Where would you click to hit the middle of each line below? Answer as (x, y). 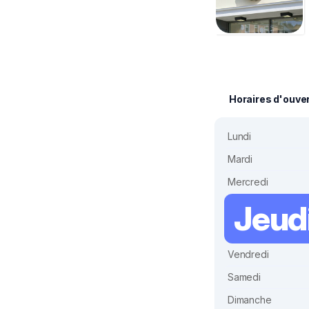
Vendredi (248, 255)
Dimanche (250, 300)
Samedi (244, 277)
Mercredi (248, 182)
